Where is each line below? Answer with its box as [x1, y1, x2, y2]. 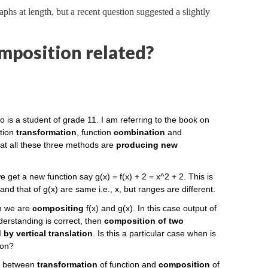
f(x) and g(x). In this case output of [84, 203, 217, 213]
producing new [116, 140, 178, 150]
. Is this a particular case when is [93, 228, 217, 238]
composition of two [104, 215, 184, 226]
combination [114, 127, 166, 138]
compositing [32, 203, 84, 213]
